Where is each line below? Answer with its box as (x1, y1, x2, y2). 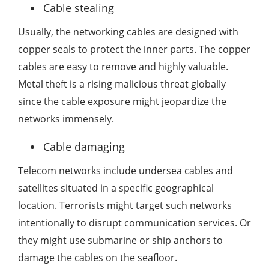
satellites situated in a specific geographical (18, 181, 214, 195)
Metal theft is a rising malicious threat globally (18, 77, 226, 91)
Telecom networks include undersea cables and (18, 164, 233, 178)
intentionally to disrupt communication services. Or (18, 216, 251, 230)
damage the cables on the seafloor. (18, 251, 177, 265)
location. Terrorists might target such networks (18, 199, 232, 213)
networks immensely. (18, 112, 114, 126)
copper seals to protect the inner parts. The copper (18, 43, 250, 56)
